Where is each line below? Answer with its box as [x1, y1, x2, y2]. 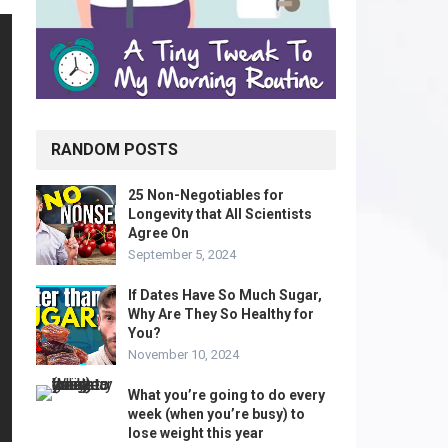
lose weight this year [128, 425, 264, 441]
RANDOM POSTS [51, 140, 178, 159]
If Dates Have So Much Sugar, [128, 287, 322, 303]
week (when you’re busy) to [128, 406, 305, 422]
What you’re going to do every [128, 387, 325, 403]
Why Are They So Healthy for [128, 306, 314, 322]
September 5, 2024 [128, 247, 236, 262]
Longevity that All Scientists [128, 206, 312, 222]
